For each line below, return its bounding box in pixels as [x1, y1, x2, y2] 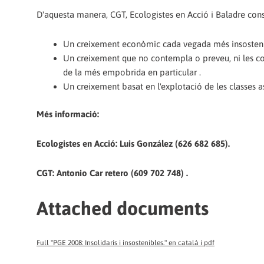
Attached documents [37, 197, 209, 219]
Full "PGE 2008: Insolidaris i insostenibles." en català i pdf [37, 238, 214, 247]
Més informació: [37, 108, 99, 119]
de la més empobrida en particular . [63, 67, 201, 78]
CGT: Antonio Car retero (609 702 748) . [37, 168, 188, 179]
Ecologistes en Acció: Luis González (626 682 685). [37, 138, 230, 148]
